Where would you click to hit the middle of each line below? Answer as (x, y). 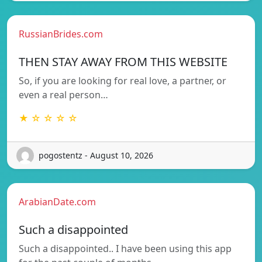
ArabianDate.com (57, 201)
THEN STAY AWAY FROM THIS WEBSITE (123, 61)
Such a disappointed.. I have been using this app (125, 248)
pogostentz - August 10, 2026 (96, 156)
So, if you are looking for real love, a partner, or (123, 80)
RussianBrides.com (61, 34)
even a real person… (63, 94)
